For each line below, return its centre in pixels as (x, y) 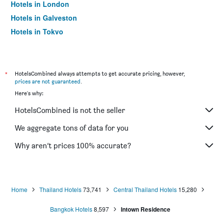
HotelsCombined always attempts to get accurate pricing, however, (100, 73)
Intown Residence (145, 209)
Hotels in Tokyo (37, 31)
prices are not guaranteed (48, 81)
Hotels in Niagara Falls (49, 45)
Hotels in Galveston (44, 18)
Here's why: (29, 93)
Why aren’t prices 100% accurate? (73, 145)
